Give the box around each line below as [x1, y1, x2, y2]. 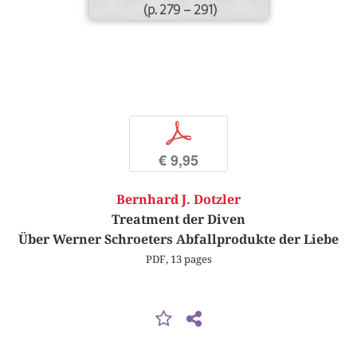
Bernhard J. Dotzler [116, 192, 241, 208]
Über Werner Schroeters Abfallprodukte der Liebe [18, 232, 339, 248]
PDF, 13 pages [145, 253, 212, 266]
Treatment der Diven [112, 212, 245, 228]
